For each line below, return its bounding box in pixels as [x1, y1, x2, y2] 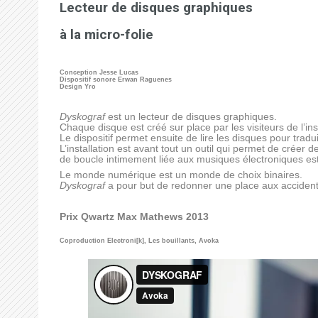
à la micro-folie [59, 25, 153, 45]
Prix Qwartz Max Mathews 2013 [59, 211, 209, 222]
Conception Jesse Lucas [59, 68, 138, 76]
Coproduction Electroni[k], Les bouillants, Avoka [59, 237, 219, 245]
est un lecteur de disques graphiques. [104, 111, 277, 122]
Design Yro [59, 82, 96, 90]
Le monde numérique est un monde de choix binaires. [59, 169, 302, 180]
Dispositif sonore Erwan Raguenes [59, 75, 172, 83]
